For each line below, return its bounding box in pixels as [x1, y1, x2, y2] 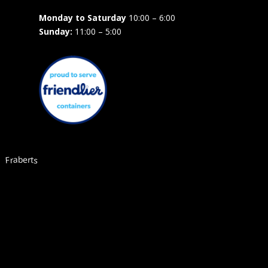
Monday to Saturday [38, 11, 126, 23]
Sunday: [38, 25, 75, 37]
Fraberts [5, 153, 39, 166]
